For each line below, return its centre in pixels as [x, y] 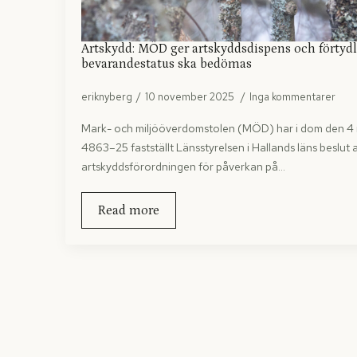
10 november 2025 [191, 96]
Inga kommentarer [292, 96]
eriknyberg [107, 96]
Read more [129, 210]
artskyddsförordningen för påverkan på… [183, 166]
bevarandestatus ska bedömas [167, 63]
